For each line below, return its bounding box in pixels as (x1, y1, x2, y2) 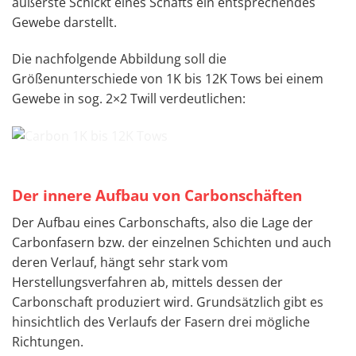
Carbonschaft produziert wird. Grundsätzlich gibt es (12, 292, 323, 311)
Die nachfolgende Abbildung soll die (12, 49, 226, 68)
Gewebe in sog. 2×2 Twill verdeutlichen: (12, 89, 246, 107)
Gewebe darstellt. (12, 14, 117, 32)
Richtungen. (12, 332, 83, 350)
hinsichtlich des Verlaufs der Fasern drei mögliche (12, 312, 310, 331)
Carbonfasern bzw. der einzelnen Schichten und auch (12, 233, 331, 251)
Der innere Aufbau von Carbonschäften (12, 184, 302, 206)
